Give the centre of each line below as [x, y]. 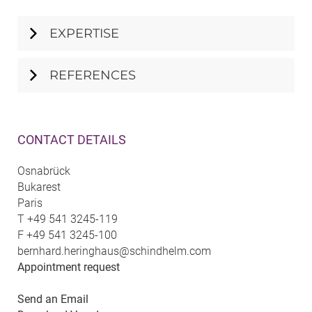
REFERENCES [93, 75]
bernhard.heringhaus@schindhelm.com [114, 251]
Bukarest [39, 187]
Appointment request [69, 267]
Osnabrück [44, 171]
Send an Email [53, 299]
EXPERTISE [84, 33]
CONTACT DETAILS [72, 139]
